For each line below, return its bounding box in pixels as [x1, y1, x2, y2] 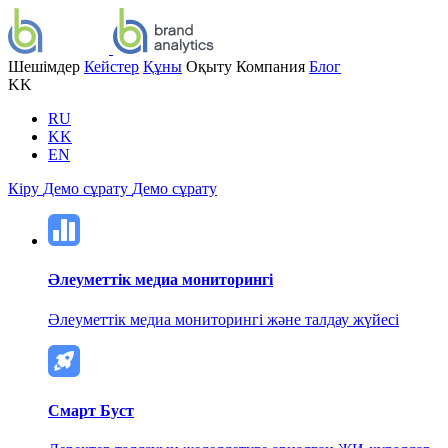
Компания [236, 58, 305, 75]
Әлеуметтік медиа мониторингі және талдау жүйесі [48, 310, 399, 328]
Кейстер [84, 58, 139, 75]
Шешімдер [8, 58, 80, 75]
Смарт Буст [48, 401, 134, 419]
